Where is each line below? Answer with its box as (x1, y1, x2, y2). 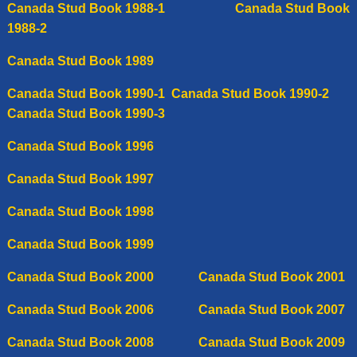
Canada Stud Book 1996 (6, 139, 154, 153)
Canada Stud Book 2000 (6, 269, 198, 284)
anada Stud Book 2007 (207, 302, 345, 316)
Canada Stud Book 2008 (6, 335, 154, 349)
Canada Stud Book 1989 (6, 53, 154, 68)
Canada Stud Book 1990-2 (171, 86, 329, 100)
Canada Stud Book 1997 (6, 171, 154, 186)
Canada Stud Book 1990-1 (6, 86, 171, 100)
